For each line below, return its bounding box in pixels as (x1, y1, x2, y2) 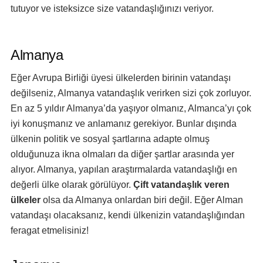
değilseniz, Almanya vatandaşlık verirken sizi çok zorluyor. (11, 88, 251, 98)
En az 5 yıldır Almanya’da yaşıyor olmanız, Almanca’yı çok (11, 103, 251, 113)
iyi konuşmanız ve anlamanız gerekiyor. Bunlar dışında (11, 119, 237, 129)
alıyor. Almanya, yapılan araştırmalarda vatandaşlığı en (11, 164, 237, 174)
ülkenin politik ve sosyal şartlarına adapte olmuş (11, 134, 210, 144)
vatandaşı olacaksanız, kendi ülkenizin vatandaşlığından (11, 210, 245, 220)
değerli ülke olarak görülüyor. (11, 180, 133, 190)
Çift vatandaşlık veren (133, 180, 230, 190)
